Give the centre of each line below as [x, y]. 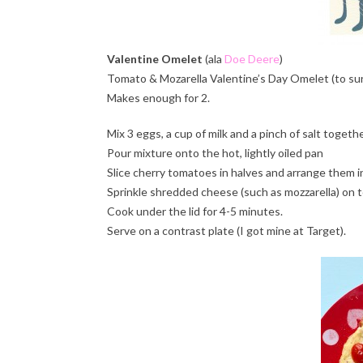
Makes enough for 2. [158, 97]
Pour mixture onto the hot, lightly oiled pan [215, 152]
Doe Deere [252, 58]
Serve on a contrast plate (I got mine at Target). [226, 230]
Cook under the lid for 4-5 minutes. [195, 211]
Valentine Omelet [155, 58]
